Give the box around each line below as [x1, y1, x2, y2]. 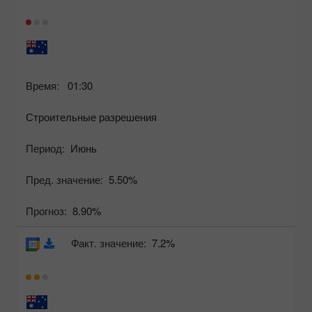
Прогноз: [26, 203, 67, 219]
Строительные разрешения [26, 109, 157, 125]
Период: [26, 141, 65, 156]
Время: [26, 78, 59, 93]
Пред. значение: [26, 172, 103, 187]
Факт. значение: [71, 235, 146, 251]
